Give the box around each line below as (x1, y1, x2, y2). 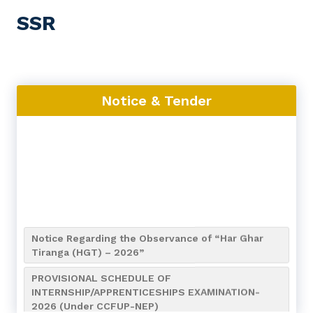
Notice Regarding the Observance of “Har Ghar (31, 230, 263, 242)
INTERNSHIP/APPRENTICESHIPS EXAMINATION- (31, 284, 260, 296)
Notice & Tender (101, 92, 212, 110)
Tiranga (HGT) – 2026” (31, 244, 144, 256)
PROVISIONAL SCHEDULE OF (31, 270, 171, 282)
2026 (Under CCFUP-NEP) (31, 298, 159, 310)
